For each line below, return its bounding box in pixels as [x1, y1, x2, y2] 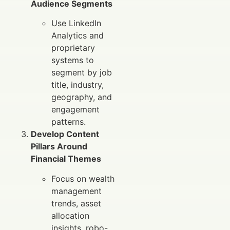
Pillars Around [31, 141, 87, 152]
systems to [51, 55, 94, 66]
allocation [51, 210, 89, 221]
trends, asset [51, 198, 101, 208]
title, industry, [51, 80, 104, 90]
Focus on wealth [51, 173, 114, 184]
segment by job [51, 67, 112, 78]
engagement [51, 104, 100, 115]
